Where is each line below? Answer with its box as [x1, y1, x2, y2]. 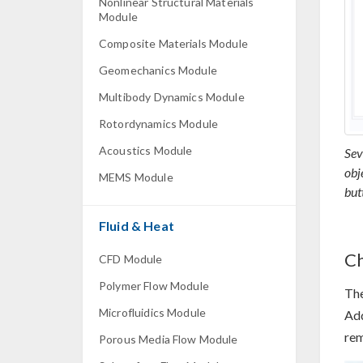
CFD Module [99, 252, 163, 266]
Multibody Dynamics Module [99, 90, 245, 104]
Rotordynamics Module [99, 117, 218, 130]
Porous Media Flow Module [99, 332, 238, 346]
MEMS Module [99, 170, 173, 184]
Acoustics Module [99, 143, 193, 157]
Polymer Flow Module [99, 279, 209, 293]
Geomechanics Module [99, 63, 217, 77]
